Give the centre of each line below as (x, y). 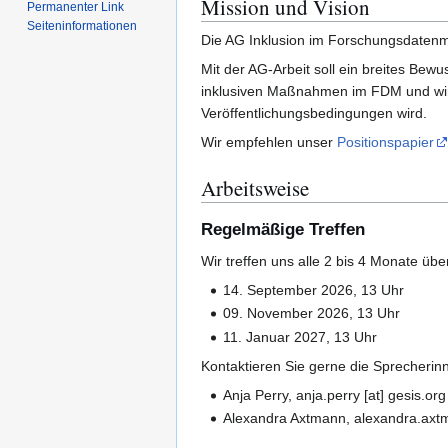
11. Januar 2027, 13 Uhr (300, 336)
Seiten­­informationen (82, 26)
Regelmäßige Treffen (283, 230)
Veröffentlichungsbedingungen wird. (314, 113)
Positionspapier (385, 142)
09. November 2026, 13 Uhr (312, 313)
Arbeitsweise (255, 188)
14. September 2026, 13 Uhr (314, 290)
